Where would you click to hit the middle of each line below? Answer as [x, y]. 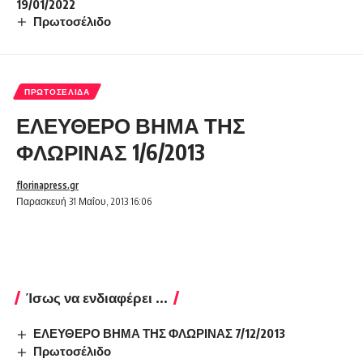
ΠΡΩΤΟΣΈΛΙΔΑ [57, 92]
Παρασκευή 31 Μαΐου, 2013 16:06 [84, 202]
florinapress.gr [47, 186]
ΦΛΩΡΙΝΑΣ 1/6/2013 [111, 152]
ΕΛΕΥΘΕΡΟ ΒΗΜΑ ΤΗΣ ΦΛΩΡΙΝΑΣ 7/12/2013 [160, 333]
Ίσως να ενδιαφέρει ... [97, 298]
